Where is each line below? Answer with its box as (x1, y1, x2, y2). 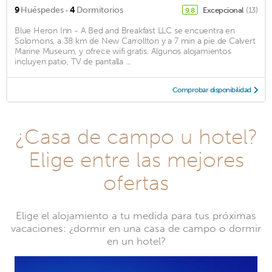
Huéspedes (21, 5, 64, 16)
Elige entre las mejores (28, 147, 244, 173)
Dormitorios (76, 5, 123, 16)
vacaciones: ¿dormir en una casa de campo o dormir (11, 222, 261, 236)
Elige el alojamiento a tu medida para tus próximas (16, 209, 256, 223)
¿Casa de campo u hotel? (15, 124, 257, 150)
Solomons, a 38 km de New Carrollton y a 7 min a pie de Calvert (15, 36, 256, 47)
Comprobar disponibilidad (172, 86, 251, 95)
